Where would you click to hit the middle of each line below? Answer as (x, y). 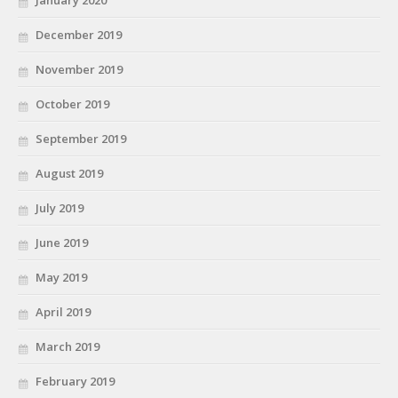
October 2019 (72, 103)
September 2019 (81, 138)
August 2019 (69, 173)
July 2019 (60, 207)
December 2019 (79, 34)
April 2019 (63, 311)
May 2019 (61, 277)
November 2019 (79, 69)
